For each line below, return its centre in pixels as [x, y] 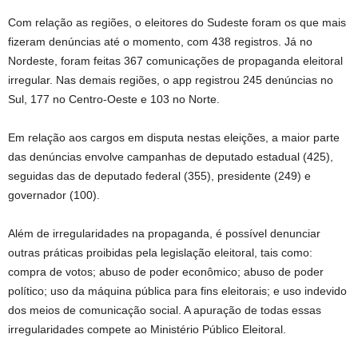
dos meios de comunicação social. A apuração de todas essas [165, 310]
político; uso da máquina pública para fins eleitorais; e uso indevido [177, 291]
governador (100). [54, 195]
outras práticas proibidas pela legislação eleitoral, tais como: [160, 253]
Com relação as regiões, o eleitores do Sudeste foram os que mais [177, 22]
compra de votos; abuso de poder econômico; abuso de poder [166, 272]
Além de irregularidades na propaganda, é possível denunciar [164, 233]
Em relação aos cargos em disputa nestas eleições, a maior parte [174, 137]
